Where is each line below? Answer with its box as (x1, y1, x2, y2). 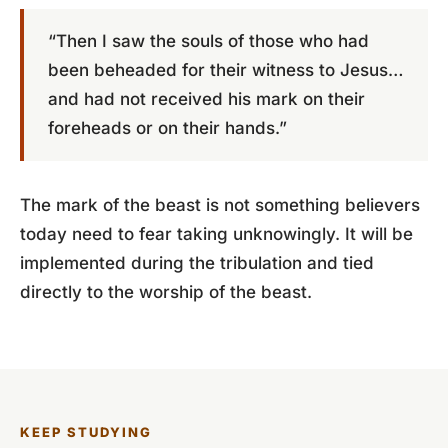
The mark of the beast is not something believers (20, 195, 420, 215)
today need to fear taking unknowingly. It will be (20, 224, 413, 244)
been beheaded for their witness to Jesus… (48, 60, 403, 80)
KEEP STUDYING (20, 424, 152, 440)
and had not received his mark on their (48, 89, 365, 109)
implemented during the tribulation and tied (20, 253, 374, 273)
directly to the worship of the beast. (20, 282, 312, 302)
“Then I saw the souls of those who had (48, 31, 369, 51)
